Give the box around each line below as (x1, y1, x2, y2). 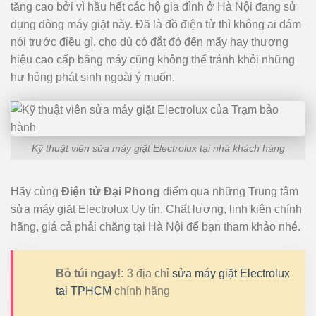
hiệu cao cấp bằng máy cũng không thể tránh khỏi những (11, 54, 295, 66)
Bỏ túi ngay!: (56, 267, 124, 280)
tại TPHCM (56, 285, 111, 298)
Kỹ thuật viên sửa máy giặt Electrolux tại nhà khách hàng (31, 142, 285, 154)
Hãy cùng (11, 186, 61, 198)
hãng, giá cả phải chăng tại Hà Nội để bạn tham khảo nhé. (11, 221, 300, 233)
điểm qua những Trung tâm (160, 186, 298, 198)
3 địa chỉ (124, 267, 172, 280)
